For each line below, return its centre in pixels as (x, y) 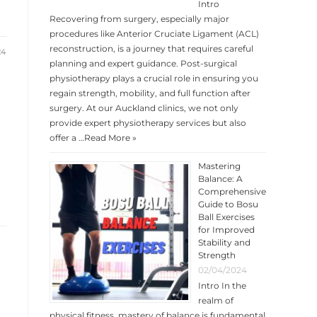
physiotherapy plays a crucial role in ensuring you (154, 78)
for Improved (226, 230)
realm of (216, 300)
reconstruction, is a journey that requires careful (151, 48)
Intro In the (222, 286)
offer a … (67, 138)
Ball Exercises (226, 217)
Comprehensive (232, 191)
